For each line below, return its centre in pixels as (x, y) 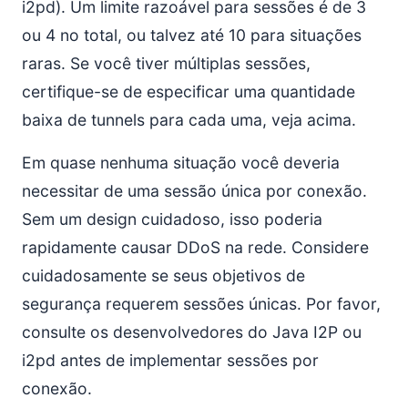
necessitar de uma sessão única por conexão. (194, 191)
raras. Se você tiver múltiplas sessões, (166, 63)
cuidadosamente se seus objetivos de (163, 275)
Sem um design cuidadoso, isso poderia (172, 219)
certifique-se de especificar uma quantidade (189, 92)
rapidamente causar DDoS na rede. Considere (195, 247)
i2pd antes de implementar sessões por (170, 360)
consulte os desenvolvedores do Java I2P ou (192, 332)
